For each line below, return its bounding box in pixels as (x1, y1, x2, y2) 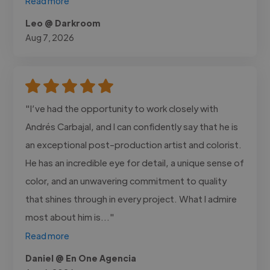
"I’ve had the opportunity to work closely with (25, 102, 219, 114)
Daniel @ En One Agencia (25, 252, 137, 263)
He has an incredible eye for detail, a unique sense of (25, 156, 245, 168)
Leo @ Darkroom (25, 17, 101, 28)
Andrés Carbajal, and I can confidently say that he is (25, 120, 239, 132)
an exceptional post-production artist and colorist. (25, 138, 242, 150)
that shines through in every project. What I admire (25, 192, 237, 204)
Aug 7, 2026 (25, 31, 75, 43)
